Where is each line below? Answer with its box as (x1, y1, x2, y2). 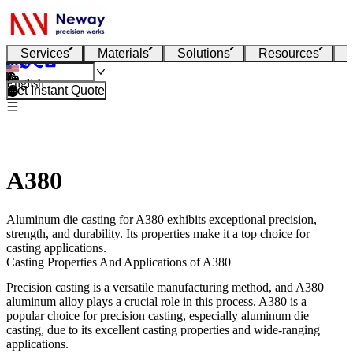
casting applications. (6, 240, 106, 255)
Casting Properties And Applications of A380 (6, 255, 231, 269)
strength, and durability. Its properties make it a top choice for (6, 226, 310, 240)
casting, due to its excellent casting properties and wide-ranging (6, 322, 320, 336)
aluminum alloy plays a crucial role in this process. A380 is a (6, 294, 307, 308)
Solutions (177, 46, 230, 60)
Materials (98, 46, 149, 60)
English (6, 76, 44, 90)
